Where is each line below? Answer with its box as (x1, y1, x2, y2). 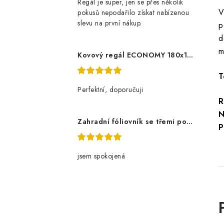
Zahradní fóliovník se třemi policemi (186, 116, 192, 126)
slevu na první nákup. (77, 18, 142, 28)
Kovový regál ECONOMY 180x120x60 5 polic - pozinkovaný (187, 50, 193, 60)
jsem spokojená (77, 151, 125, 161)
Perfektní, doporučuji (77, 84, 143, 94)
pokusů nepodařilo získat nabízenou (77, 7, 189, 17)
